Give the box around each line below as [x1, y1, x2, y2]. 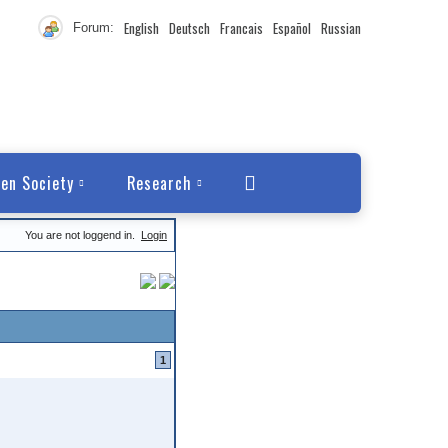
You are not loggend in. [25, 229, 138, 241]
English [124, 18, 159, 38]
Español [273, 18, 311, 38]
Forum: [73, 20, 114, 35]
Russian [321, 18, 361, 38]
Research [126, 171, 193, 195]
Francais [220, 18, 263, 38]
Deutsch [169, 18, 210, 38]
